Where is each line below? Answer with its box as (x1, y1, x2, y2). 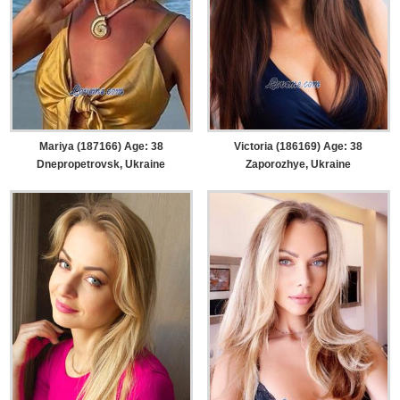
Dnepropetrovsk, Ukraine (37, 158, 166, 171)
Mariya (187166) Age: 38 (38, 140, 163, 154)
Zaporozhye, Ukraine (246, 158, 352, 171)
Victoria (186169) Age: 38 (234, 140, 363, 154)
